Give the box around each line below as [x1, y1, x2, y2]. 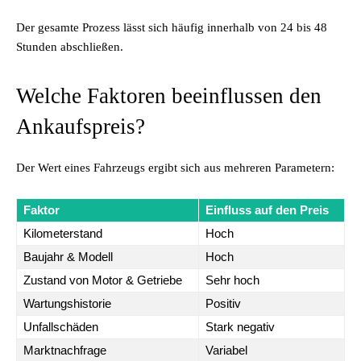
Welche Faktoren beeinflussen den [16, 84, 322, 108]
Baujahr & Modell [23, 250, 113, 263]
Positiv [205, 297, 241, 310]
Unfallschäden [23, 320, 98, 334]
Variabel [205, 343, 247, 357]
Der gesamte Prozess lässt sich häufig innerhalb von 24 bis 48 [16, 21, 327, 34]
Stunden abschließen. [16, 40, 123, 53]
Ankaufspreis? [16, 114, 145, 139]
